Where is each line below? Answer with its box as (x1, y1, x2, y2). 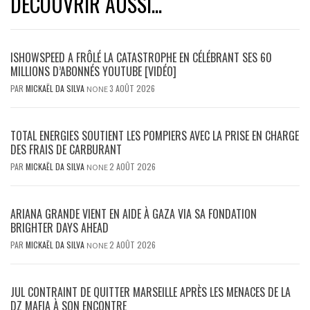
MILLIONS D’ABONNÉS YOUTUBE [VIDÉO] (10, 63, 176, 80)
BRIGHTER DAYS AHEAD (10, 219, 109, 237)
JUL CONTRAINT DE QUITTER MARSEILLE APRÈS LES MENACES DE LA (10, 284, 291, 301)
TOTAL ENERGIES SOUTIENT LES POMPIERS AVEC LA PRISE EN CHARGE (10, 127, 299, 145)
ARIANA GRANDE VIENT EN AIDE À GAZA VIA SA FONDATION (10, 206, 257, 223)
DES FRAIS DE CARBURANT (10, 141, 122, 158)
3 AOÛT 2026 (109, 82, 155, 95)
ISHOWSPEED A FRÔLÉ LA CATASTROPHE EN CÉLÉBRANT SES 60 (10, 49, 272, 66)
